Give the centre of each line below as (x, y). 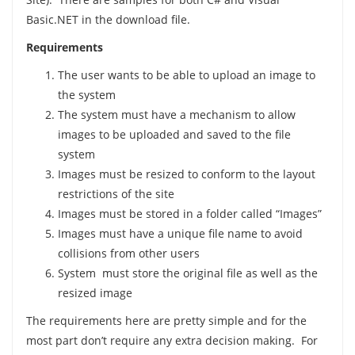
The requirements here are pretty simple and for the (166, 321)
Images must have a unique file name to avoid (180, 234)
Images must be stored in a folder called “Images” (189, 214)
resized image (95, 293)
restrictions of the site (116, 194)
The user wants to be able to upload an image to (186, 75)
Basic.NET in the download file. (108, 20)
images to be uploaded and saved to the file (174, 135)
